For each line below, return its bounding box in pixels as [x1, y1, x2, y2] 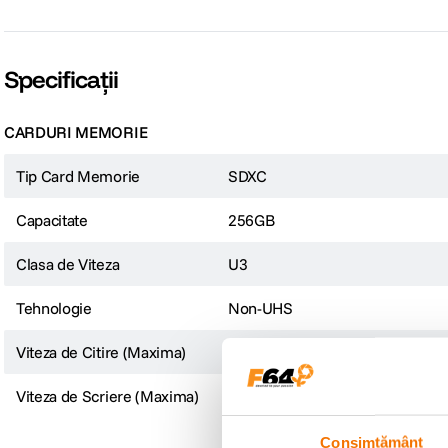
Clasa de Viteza [16, 254, 120, 274]
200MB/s [228, 342, 291, 362]
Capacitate [16, 210, 88, 230]
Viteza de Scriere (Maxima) [16, 386, 199, 406]
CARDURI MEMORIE [4, 122, 148, 142]
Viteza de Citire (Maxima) [16, 342, 186, 362]
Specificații [4, 64, 119, 94]
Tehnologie [16, 298, 92, 318]
